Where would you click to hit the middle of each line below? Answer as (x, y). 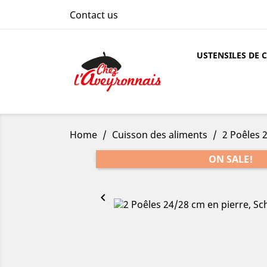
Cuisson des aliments (161, 135)
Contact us (94, 15)
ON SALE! (231, 159)
